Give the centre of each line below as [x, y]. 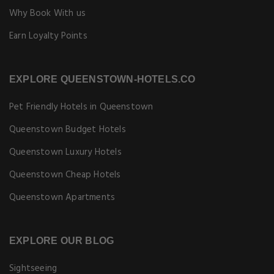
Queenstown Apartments [62, 198]
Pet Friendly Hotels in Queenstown [81, 107]
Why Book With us [48, 13]
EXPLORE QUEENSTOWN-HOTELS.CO [102, 79]
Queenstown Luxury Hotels [65, 152]
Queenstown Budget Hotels [68, 130]
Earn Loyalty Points [48, 36]
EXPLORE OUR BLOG [62, 241]
